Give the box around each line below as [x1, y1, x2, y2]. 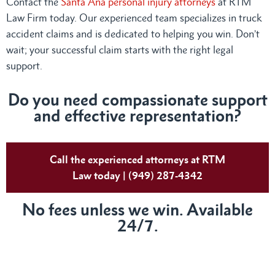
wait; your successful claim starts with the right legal [6, 43, 233, 56]
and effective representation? [34, 106, 241, 125]
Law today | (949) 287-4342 [72, 169, 203, 182]
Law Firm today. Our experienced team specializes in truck [6, 11, 262, 24]
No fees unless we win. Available [22, 199, 253, 219]
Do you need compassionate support [7, 90, 268, 109]
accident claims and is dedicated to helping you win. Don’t [6, 27, 260, 40]
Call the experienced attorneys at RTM [50, 153, 225, 166]
